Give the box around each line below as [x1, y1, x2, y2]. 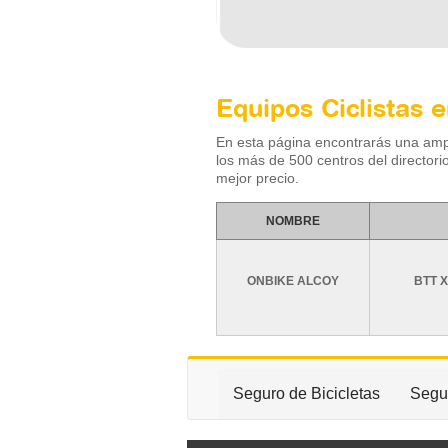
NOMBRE [266, 214, 321, 228]
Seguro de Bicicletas [233, 385, 380, 402]
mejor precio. [216, 170, 300, 186]
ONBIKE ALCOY [247, 274, 340, 288]
